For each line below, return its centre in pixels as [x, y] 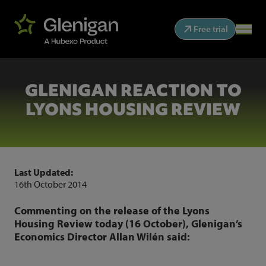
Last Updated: [44, 172]
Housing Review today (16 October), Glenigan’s [128, 224]
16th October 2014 [50, 184]
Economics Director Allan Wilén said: [103, 237]
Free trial [211, 29]
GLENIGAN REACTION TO [133, 90]
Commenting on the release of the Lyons [112, 210]
